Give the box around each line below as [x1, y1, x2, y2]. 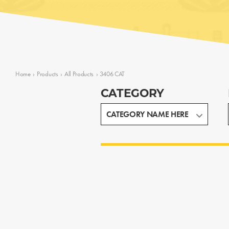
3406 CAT [100, 70, 125, 78]
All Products [64, 70, 94, 78]
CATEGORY [100, 89, 165, 100]
